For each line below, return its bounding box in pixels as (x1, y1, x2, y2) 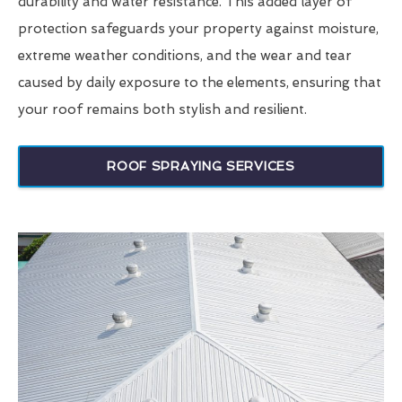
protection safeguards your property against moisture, (18, 20, 379, 37)
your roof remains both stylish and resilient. (18, 100, 307, 118)
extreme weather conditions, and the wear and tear (18, 47, 352, 64)
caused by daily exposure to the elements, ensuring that (18, 74, 381, 91)
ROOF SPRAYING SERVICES (107, 158, 295, 173)
